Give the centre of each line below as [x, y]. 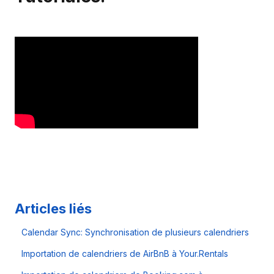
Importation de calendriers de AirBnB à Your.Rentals [125, 254]
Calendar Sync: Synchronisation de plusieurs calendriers [135, 232]
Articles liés [53, 209]
